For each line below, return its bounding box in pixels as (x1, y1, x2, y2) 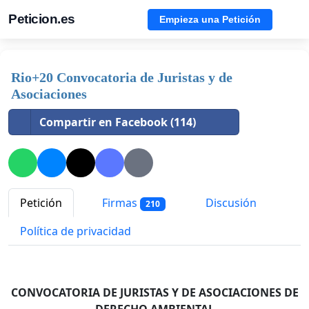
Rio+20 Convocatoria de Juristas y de (11, 70, 232, 85)
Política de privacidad (20, 223, 131, 239)
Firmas (99, 195, 140, 211)
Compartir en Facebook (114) (39, 114, 196, 130)
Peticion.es (8, 12, 75, 26)
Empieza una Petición (159, 13, 261, 25)
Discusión (202, 195, 257, 211)
